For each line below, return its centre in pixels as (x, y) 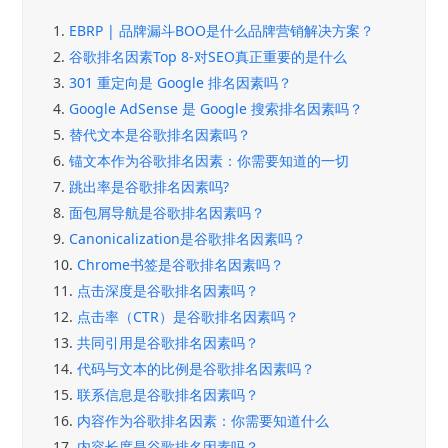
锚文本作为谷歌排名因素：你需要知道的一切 (209, 160)
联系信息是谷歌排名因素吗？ (168, 394)
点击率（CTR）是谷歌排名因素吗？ (188, 316)
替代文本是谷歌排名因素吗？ (160, 134)
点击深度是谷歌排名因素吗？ (168, 290)
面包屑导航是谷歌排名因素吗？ (167, 212)
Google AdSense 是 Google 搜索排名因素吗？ (216, 108)
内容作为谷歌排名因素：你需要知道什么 (203, 420)
